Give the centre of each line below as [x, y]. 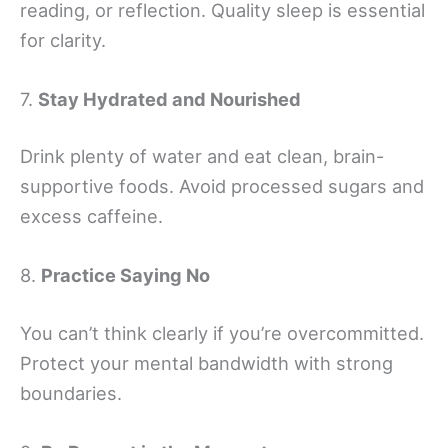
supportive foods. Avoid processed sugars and [222, 186]
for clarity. [63, 39]
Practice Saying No [125, 275]
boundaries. [71, 392]
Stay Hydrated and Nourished [169, 98]
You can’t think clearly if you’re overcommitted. [222, 332]
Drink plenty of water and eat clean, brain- [202, 156]
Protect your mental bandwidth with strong [206, 362]
